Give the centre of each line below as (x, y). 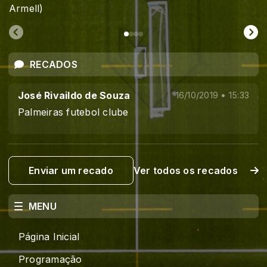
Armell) (26, 9)
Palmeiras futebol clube (73, 112)
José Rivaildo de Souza (74, 96)
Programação (50, 260)
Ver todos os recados (186, 171)
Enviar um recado (71, 171)
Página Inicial (49, 237)
